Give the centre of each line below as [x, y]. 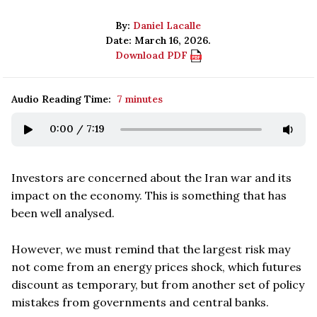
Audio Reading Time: [61, 99]
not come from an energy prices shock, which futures [156, 266]
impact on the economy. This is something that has [149, 195]
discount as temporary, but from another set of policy [158, 284]
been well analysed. [63, 213]
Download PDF [153, 55]
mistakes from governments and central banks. [140, 302]
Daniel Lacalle [167, 25]
